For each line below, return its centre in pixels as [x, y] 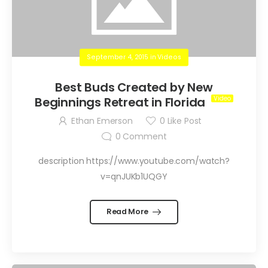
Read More [128, 212]
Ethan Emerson [102, 121]
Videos [169, 57]
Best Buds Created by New [134, 87]
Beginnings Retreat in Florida [121, 102]
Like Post [183, 121]
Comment [144, 137]
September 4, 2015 [118, 57]
